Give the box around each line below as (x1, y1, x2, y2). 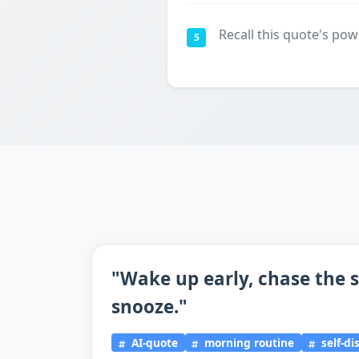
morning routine (201, 334, 295, 350)
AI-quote (127, 334, 178, 350)
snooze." (111, 294, 188, 319)
